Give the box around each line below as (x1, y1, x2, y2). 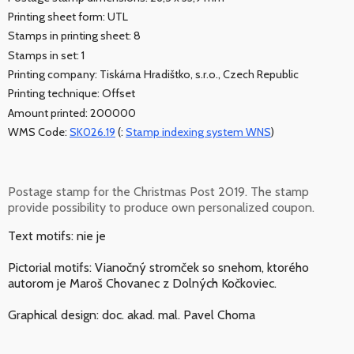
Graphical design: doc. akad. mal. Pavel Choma (8, 307, 255, 323)
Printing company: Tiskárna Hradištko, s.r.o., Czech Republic (8, 67, 299, 82)
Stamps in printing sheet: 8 (8, 28, 141, 43)
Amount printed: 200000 (8, 105, 136, 120)
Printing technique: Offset (8, 86, 135, 101)
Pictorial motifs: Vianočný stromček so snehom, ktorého (8, 260, 309, 276)
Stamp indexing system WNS (126, 124, 271, 139)
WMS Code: (8, 124, 70, 139)
